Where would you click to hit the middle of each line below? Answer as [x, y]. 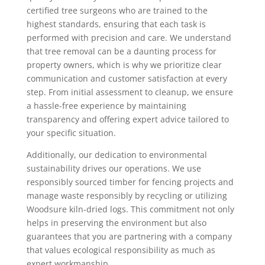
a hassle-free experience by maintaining [106, 106]
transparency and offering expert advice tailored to [127, 119]
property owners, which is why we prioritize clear [124, 65]
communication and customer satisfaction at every [127, 78]
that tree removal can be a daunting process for [121, 51]
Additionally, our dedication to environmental [117, 155]
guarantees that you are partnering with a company [129, 236]
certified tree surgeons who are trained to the [117, 10]
